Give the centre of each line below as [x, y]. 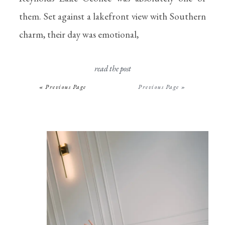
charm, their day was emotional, [79, 34]
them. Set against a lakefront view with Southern [113, 16]
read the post [113, 69]
